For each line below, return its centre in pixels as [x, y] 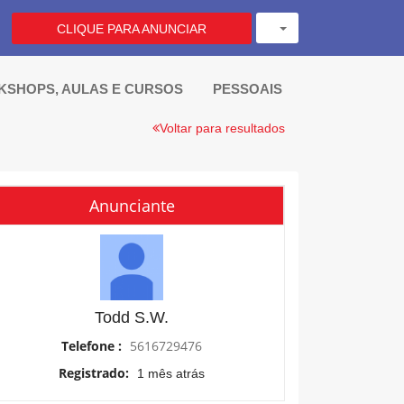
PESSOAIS [249, 89]
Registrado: [96, 373]
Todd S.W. [132, 317]
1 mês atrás [171, 373]
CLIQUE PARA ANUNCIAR [132, 29]
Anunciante [132, 206]
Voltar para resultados [222, 128]
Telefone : [93, 346]
